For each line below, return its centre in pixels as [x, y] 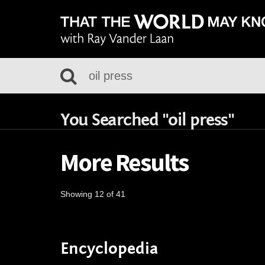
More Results [124, 162]
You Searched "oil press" [147, 120]
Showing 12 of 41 [93, 194]
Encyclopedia [109, 249]
